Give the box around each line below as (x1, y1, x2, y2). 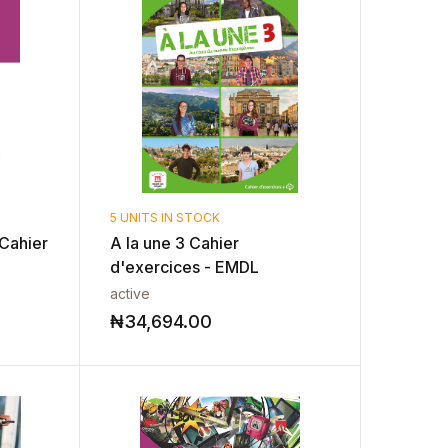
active (110, 285, 151, 302)
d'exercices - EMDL (110, 257, 260, 277)
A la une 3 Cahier (110, 233, 240, 253)
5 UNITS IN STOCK (110, 210, 221, 225)
